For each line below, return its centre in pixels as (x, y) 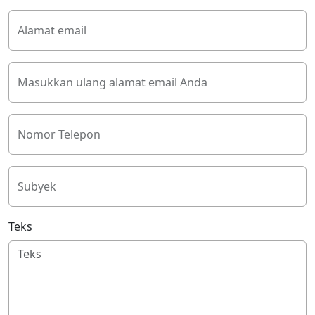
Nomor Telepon (59, 135)
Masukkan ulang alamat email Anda (112, 83)
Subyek (37, 187)
